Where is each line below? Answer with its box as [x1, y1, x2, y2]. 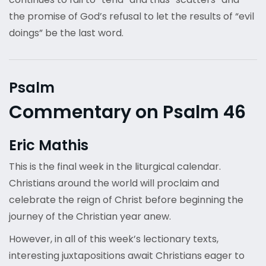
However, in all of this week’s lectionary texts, [9, 232, 218, 246]
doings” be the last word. [9, 26, 126, 40]
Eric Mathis [9, 135, 88, 156]
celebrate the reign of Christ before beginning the [9, 193, 243, 207]
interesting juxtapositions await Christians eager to [9, 249, 245, 263]
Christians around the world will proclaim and [9, 176, 219, 191]
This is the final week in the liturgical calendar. [9, 160, 221, 174]
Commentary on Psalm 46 [9, 100, 246, 125]
